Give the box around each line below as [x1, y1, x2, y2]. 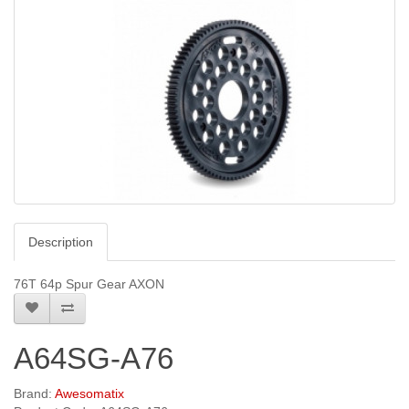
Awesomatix [55, 386, 124, 402]
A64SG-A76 [14, 341, 173, 376]
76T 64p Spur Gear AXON [14, 277, 164, 292]
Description [28, 235, 93, 250]
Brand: [14, 386, 55, 402]
